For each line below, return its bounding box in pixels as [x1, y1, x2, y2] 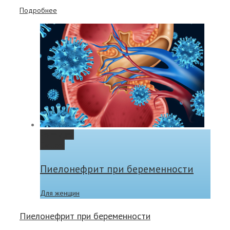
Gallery [40, 140, 65, 150]
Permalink [40, 129, 74, 140]
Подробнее [20, 6, 57, 15]
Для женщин [40, 188, 80, 198]
